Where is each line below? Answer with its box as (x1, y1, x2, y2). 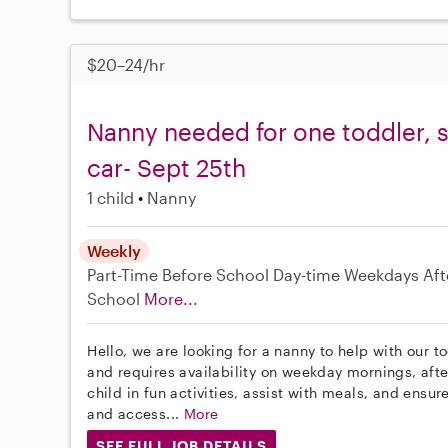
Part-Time (87, 265, 163, 285)
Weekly (87, 241, 142, 261)
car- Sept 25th (87, 153, 247, 183)
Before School (162, 265, 270, 285)
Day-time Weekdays (273, 265, 420, 285)
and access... (87, 405, 184, 423)
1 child (87, 188, 135, 208)
